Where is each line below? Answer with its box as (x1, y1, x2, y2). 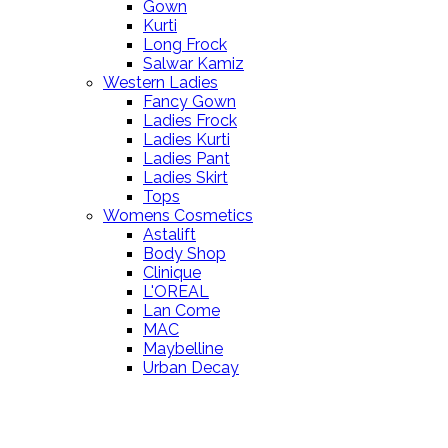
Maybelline (143, 339, 223, 359)
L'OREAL (143, 282, 209, 302)
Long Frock (143, 35, 227, 55)
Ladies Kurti (143, 130, 230, 150)
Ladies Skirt (143, 168, 228, 188)
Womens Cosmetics (103, 206, 253, 226)
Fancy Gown (143, 92, 236, 112)
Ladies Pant (143, 149, 230, 169)
